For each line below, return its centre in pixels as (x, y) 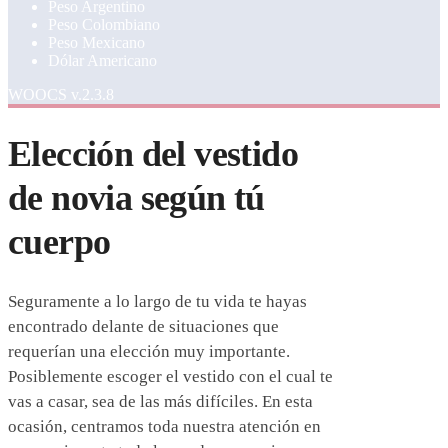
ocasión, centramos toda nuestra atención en (164, 426)
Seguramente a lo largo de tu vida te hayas (157, 301)
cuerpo (59, 242)
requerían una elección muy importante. (149, 351)
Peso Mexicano (96, 43)
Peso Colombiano (104, 25)
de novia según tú (136, 198)
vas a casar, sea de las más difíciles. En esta (160, 401)
